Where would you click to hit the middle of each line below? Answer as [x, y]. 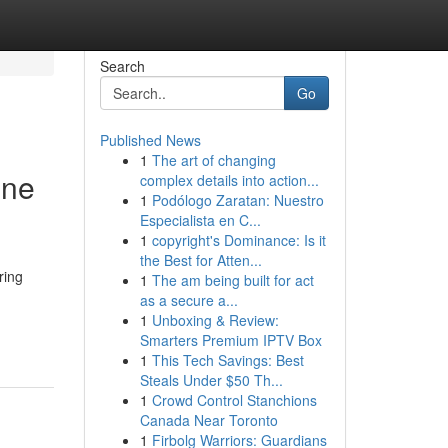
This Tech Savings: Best [227, 360]
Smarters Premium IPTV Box [230, 340]
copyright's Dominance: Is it [238, 240]
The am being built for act [232, 280]
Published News [150, 140]
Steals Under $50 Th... [211, 380]
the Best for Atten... [200, 260]
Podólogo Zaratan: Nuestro [237, 200]
